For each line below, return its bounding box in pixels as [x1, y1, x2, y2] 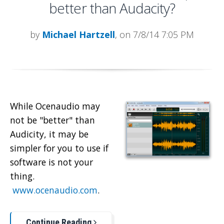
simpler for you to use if [10, 142, 108, 154]
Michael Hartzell [42, 28, 115, 41]
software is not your [10, 156, 93, 168]
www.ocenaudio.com [12, 184, 97, 196]
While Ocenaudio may [10, 100, 100, 112]
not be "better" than [10, 114, 95, 126]
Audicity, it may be [10, 128, 88, 140]
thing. [10, 170, 34, 182]
